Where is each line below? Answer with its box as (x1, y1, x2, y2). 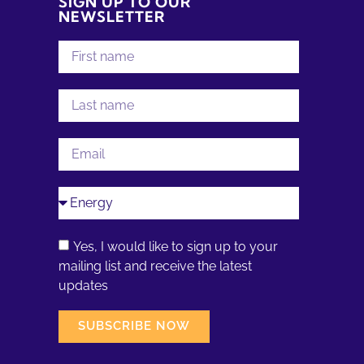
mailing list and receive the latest (58, 258, 252, 274)
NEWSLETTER (58, 6, 165, 26)
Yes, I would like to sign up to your (73, 238, 278, 254)
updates (58, 277, 108, 293)
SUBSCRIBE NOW (78, 318, 190, 334)
